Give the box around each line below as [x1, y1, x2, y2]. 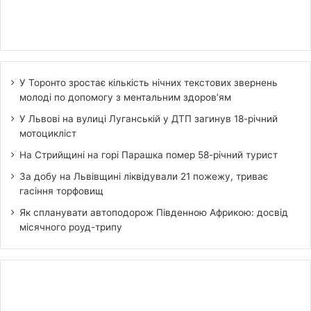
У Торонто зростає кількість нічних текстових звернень [19, 77, 278, 89]
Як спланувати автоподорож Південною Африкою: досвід [19, 207, 288, 219]
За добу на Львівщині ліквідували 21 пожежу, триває [19, 171, 268, 183]
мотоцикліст [19, 128, 76, 140]
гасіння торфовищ [19, 185, 103, 197]
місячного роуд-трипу [19, 221, 122, 233]
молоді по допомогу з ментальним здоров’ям [19, 92, 231, 103]
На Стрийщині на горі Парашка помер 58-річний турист [19, 149, 278, 161]
